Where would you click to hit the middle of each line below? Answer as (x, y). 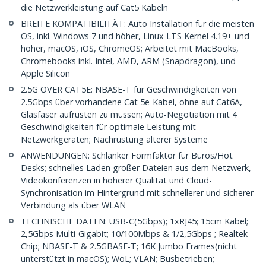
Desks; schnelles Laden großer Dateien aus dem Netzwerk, (136, 168)
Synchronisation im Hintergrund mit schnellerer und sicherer (137, 193)
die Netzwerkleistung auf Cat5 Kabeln (94, 8)
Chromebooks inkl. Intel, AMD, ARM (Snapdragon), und (128, 61)
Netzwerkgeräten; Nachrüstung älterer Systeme (114, 140)
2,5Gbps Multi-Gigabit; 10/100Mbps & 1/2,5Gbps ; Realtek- (136, 234)
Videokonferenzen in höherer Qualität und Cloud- (116, 180)
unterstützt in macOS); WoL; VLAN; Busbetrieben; (118, 259)
